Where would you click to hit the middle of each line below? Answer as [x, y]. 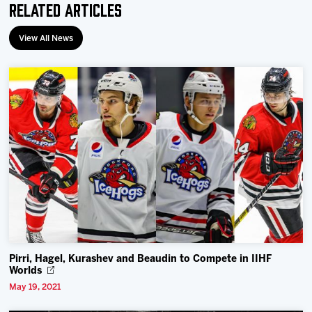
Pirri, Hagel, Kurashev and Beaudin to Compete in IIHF [141, 259]
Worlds [26, 271]
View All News [46, 39]
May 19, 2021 [35, 287]
